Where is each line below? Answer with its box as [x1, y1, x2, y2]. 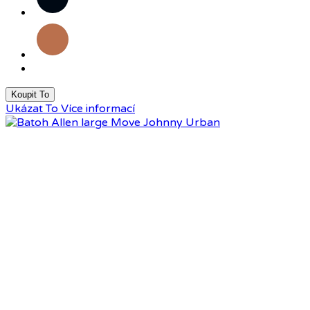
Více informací [61, 101, 135, 116]
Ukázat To [6, 101, 58, 116]
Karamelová [37, 23, 99, 37]
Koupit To [11, 89, 49, 100]
